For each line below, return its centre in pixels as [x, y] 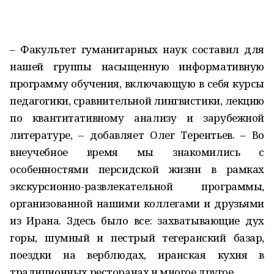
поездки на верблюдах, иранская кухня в [137, 255]
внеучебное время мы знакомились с [137, 152]
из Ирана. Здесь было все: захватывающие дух [137, 220]
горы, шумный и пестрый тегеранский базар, [137, 238]
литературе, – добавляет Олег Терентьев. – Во [137, 135]
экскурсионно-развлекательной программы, [137, 186]
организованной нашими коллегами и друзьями [137, 203]
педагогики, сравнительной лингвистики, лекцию [137, 101]
